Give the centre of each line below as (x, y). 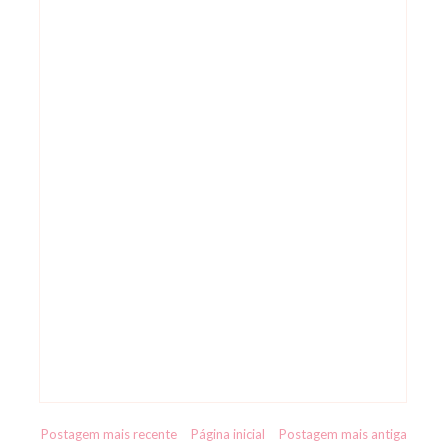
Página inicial (228, 433)
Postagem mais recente (109, 433)
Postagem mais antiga (343, 433)
